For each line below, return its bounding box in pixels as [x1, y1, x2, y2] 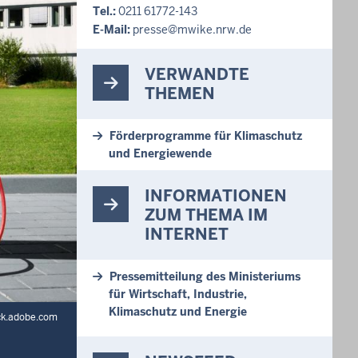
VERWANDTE [145, 64, 249, 85]
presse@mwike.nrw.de [133, 22, 252, 37]
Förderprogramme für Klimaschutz [109, 129, 302, 143]
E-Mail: [93, 22, 130, 37]
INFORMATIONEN [145, 185, 287, 206]
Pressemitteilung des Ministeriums [109, 269, 300, 284]
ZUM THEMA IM [145, 205, 268, 225]
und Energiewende [109, 146, 212, 161]
